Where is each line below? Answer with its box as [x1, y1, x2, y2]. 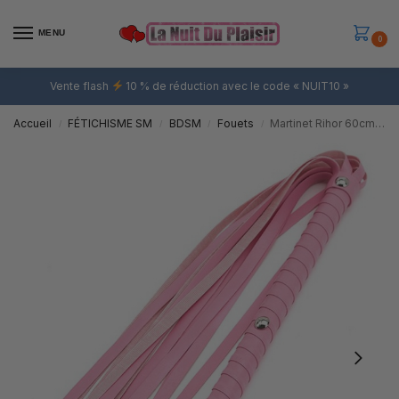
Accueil [13, 117, 52, 130]
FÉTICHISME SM [68, 117, 153, 130]
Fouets [217, 117, 255, 130]
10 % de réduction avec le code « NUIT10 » [123, 79, 350, 93]
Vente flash [49, 79, 111, 93]
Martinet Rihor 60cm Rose [270, 117, 376, 130]
